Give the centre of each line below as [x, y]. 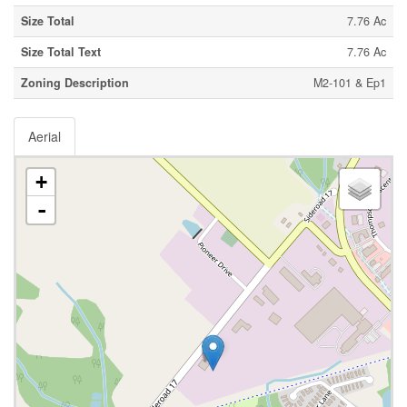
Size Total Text [61, 52]
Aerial [45, 136]
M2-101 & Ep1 [350, 83]
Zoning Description [75, 83]
